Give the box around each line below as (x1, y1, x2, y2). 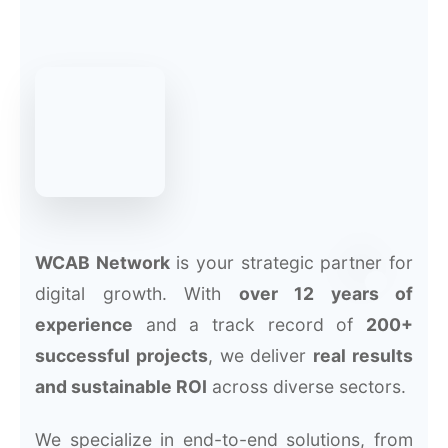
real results (313, 345, 414, 367)
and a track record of (133, 314, 366, 336)
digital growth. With (35, 283, 239, 305)
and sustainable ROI (35, 376, 207, 398)
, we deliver (207, 345, 314, 367)
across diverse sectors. (207, 376, 406, 398)
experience (35, 314, 133, 336)
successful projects (35, 345, 208, 367)
